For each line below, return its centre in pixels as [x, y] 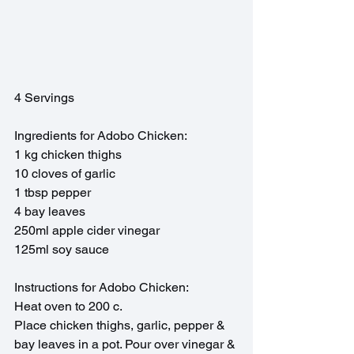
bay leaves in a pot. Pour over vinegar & [126, 345]
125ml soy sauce [63, 250]
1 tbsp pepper [53, 193]
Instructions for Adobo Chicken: [103, 288]
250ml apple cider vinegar [87, 231]
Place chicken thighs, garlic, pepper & [121, 326]
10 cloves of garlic [65, 174]
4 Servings [44, 98]
